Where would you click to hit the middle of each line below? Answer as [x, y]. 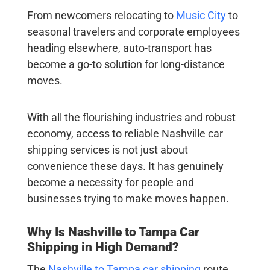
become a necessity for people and [110, 183]
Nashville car [192, 134]
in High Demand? [128, 247]
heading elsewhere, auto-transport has [119, 48]
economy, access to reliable [94, 134]
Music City [201, 16]
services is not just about [127, 150]
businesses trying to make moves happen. [128, 199]
